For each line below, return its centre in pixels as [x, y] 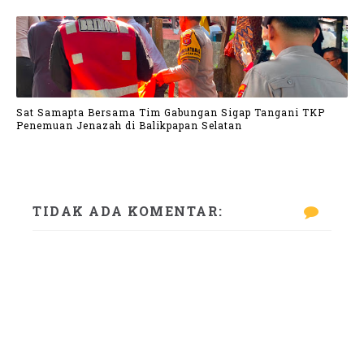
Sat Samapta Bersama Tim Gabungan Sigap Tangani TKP [171, 112]
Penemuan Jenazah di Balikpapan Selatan [129, 125]
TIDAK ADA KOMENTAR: [128, 211]
